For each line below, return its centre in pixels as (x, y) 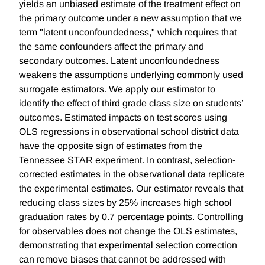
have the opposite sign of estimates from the (111, 146)
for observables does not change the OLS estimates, (128, 231)
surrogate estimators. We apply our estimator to (117, 89)
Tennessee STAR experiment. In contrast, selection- (127, 160)
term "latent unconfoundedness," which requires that (128, 33)
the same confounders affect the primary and (112, 47)
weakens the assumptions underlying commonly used (131, 75)
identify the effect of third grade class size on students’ (131, 104)
